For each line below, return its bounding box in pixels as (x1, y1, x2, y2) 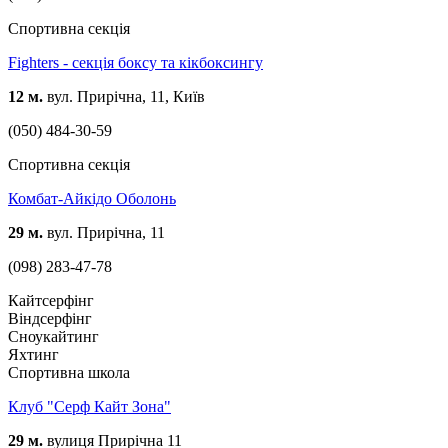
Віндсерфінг (8, 309, 92, 327)
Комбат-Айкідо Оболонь (8, 189, 176, 207)
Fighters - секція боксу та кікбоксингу (8, 53, 263, 71)
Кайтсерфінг (8, 291, 94, 309)
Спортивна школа (8, 363, 130, 381)
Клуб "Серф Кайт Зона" (8, 397, 171, 415)
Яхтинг (8, 345, 59, 363)
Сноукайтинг (8, 327, 99, 345)
